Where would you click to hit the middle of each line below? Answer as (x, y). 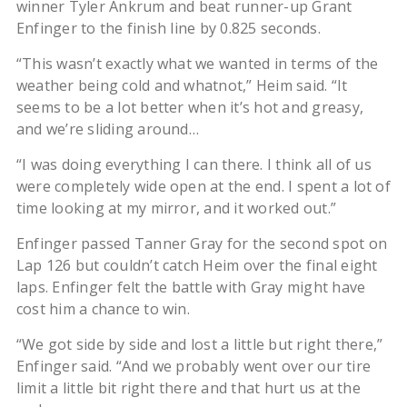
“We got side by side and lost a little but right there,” (199, 345)
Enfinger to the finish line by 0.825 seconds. (168, 29)
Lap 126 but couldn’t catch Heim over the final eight (197, 266)
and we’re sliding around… (107, 129)
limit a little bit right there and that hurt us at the (188, 388)
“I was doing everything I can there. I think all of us (194, 165)
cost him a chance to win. (103, 309)
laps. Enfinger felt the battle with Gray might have (191, 288)
